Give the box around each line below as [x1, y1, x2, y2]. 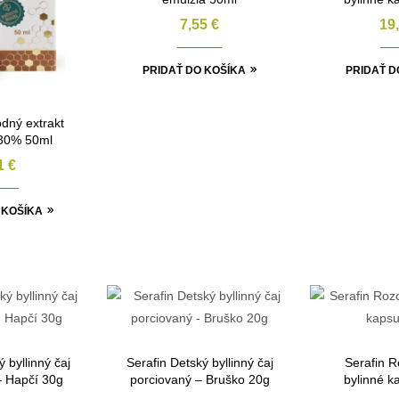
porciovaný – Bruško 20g [129, 371, 270, 387]
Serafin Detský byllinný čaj [126, 354, 273, 370]
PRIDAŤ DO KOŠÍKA [142, 63, 246, 77]
